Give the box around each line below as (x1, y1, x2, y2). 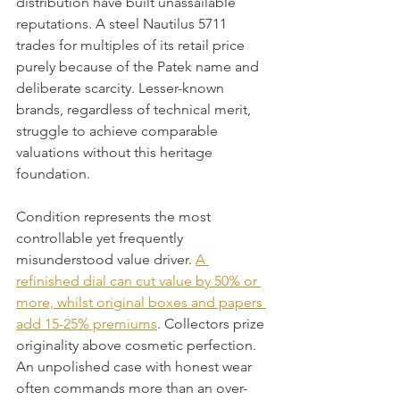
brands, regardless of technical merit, (16, 101, 254, 118)
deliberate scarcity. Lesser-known (16, 79, 228, 96)
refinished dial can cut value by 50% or (16, 272, 261, 289)
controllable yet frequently (16, 229, 187, 246)
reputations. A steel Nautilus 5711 (16, 15, 230, 32)
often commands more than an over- (16, 379, 247, 396)
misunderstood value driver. (16, 251, 196, 268)
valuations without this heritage (16, 144, 216, 161)
